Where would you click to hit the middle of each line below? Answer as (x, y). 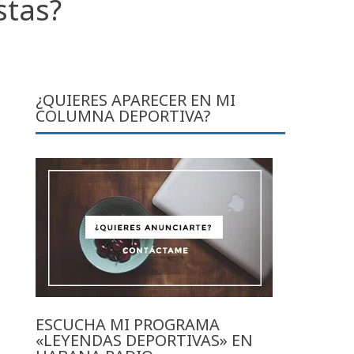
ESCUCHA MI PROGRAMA (128, 324)
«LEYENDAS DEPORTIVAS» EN (145, 340)
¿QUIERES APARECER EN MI (136, 100)
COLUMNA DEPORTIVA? (123, 115)
